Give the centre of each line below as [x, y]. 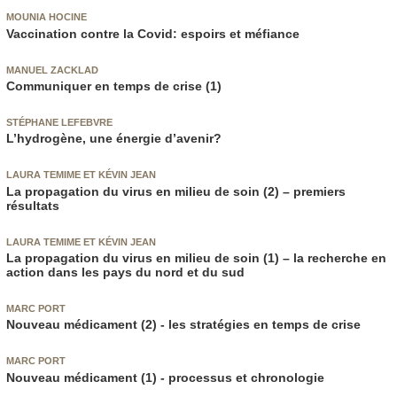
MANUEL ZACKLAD [52, 70]
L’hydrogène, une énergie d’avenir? [113, 139]
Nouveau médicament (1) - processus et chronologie [165, 377]
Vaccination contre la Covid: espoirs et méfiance [152, 33]
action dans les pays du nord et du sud [125, 272]
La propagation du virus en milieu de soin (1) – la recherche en [196, 257]
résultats [32, 205]
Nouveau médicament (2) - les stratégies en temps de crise [183, 325]
